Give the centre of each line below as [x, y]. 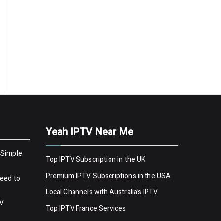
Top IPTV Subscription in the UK [95, 160]
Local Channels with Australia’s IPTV [102, 192]
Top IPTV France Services [86, 208]
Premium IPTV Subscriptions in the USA [109, 176]
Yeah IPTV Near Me [90, 132]
